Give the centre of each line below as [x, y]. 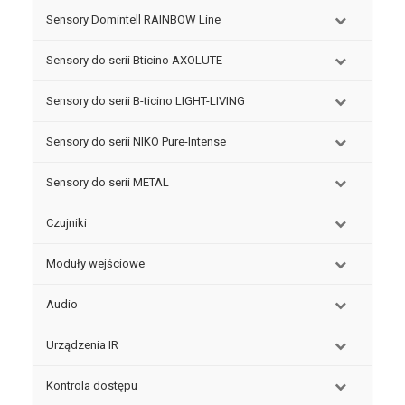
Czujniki [66, 223]
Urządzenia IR [82, 345]
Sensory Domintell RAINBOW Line [133, 19]
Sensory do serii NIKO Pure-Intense [136, 141]
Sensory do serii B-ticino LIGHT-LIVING [145, 101]
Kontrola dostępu [91, 386]
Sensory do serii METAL [107, 182]
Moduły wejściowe [95, 264]
